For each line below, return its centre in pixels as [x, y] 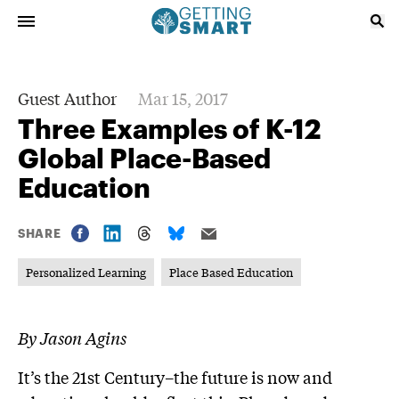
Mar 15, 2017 [183, 98]
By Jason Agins [72, 338]
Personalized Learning [86, 272]
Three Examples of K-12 [169, 129]
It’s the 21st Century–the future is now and [175, 377]
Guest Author [67, 98]
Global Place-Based [144, 158]
